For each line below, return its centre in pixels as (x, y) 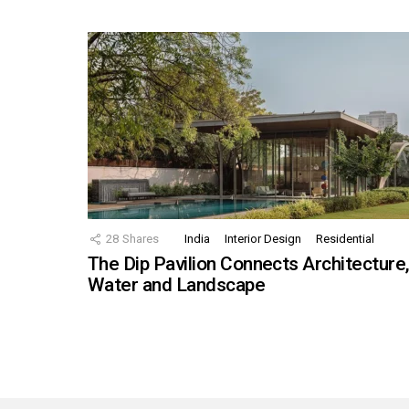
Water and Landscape (177, 285)
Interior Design (263, 239)
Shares (141, 239)
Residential (345, 239)
